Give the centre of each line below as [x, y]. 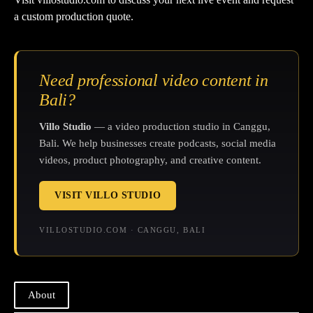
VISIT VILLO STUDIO [108, 195]
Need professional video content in [154, 80]
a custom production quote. [74, 16]
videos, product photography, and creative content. [150, 160]
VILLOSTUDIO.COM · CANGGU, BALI [123, 230]
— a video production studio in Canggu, [181, 126]
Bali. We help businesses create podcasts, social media [158, 143]
